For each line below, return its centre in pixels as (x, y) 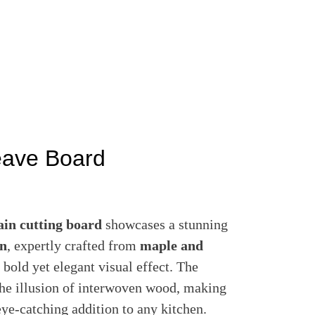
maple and (171, 246)
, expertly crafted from (73, 246)
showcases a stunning (165, 225)
